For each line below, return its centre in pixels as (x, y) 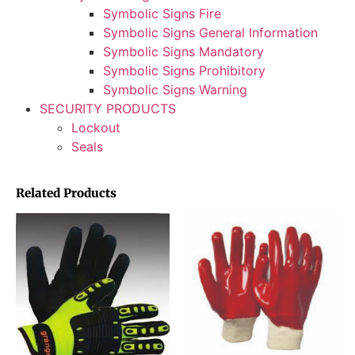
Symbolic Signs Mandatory (183, 52)
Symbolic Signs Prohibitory (184, 71)
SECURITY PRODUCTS (108, 109)
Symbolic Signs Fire (162, 14)
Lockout (96, 128)
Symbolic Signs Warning (175, 90)
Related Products (66, 193)
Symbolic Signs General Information (210, 33)
